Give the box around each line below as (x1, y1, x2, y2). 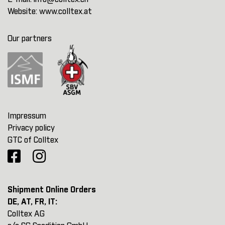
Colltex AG (8, 210, 45, 218)
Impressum (8, 112, 46, 121)
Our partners (8, 35, 52, 43)
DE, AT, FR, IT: (8, 198, 57, 206)
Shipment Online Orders (8, 186, 96, 194)
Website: (8, 8, 39, 16)
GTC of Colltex (8, 136, 58, 145)
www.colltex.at (39, 8, 92, 16)
